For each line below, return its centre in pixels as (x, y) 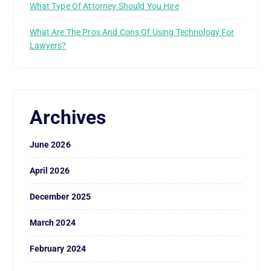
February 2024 (58, 248)
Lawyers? (48, 45)
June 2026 (50, 144)
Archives (68, 117)
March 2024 (52, 222)
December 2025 (60, 196)
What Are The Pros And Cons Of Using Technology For (132, 32)
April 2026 (49, 170)
